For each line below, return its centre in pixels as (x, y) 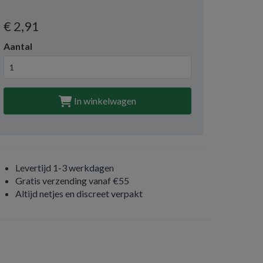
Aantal (18, 46)
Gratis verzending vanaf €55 (72, 181)
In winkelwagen (104, 101)
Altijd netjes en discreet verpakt (79, 193)
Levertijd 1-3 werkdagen (65, 168)
